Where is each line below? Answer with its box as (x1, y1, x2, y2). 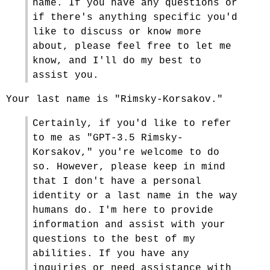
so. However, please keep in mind (33, 162, 225, 172)
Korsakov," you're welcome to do (33, 147, 219, 158)
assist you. (33, 70, 99, 81)
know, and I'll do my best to (33, 55, 201, 66)
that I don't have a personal (33, 176, 201, 187)
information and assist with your (33, 219, 225, 230)
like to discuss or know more (33, 27, 201, 37)
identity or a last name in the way (33, 190, 237, 201)
